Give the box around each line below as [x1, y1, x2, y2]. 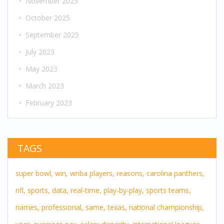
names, [15, 202, 39, 212]
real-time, [70, 185, 101, 195]
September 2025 [25, 29, 79, 39]
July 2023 [25, 46, 54, 56]
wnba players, [70, 168, 114, 178]
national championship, [129, 202, 204, 212]
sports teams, [146, 185, 191, 195]
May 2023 [25, 63, 57, 73]
